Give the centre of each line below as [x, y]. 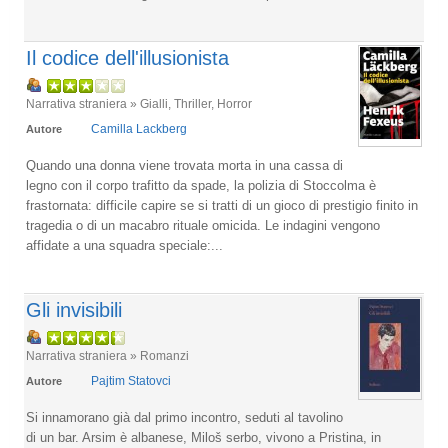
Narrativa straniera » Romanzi [107, 355]
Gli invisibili [74, 310]
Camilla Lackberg [139, 129]
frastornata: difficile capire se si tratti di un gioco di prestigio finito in [222, 205]
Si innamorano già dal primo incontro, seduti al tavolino [184, 417]
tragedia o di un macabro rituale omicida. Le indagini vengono [203, 225]
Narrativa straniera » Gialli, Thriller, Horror [139, 103]
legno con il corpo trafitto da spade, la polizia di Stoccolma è [201, 185]
